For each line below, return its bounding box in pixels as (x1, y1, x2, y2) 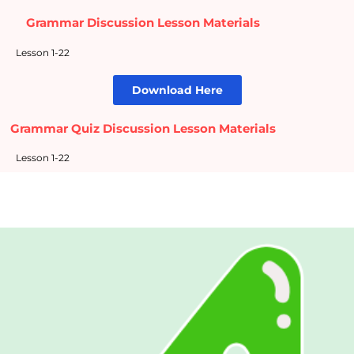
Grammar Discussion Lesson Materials (26, 14, 260, 30)
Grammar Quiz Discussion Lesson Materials (10, 120, 276, 136)
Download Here (131, 82, 223, 97)
